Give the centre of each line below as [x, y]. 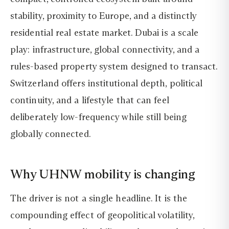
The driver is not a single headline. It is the [99, 198]
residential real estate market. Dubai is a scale [105, 33]
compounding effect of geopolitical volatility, [102, 215]
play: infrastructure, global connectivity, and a [105, 50]
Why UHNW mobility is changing [103, 174]
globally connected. [51, 134]
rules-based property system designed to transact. [114, 67]
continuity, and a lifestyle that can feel [90, 100]
